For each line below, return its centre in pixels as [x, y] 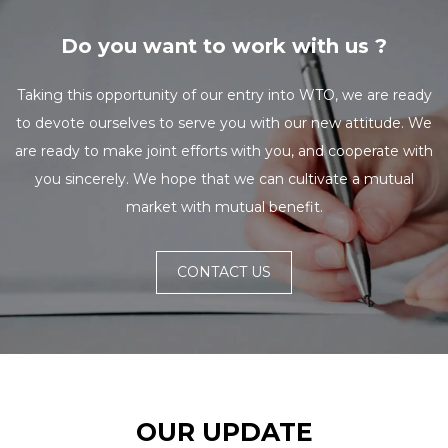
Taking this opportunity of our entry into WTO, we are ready [224, 94]
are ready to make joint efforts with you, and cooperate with [224, 150]
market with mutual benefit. [224, 206]
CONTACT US [224, 271]
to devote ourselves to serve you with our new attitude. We [224, 122]
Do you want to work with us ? [224, 45]
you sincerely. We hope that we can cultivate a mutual [224, 178]
